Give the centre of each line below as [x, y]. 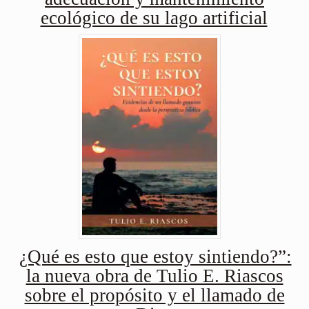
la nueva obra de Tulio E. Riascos [154, 276]
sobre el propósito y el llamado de [154, 295]
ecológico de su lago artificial [154, 18]
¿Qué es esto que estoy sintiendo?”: [155, 256]
